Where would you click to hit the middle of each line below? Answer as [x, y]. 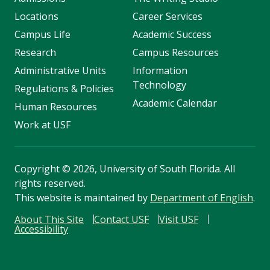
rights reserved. [50, 184]
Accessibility [41, 229]
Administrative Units [60, 71]
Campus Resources [175, 53]
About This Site [49, 220]
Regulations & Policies [64, 89]
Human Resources [56, 107]
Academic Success [172, 35]
